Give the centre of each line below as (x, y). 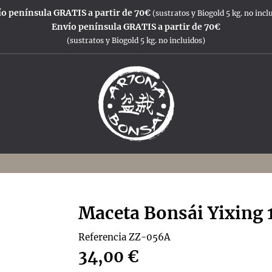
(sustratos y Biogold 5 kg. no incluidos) (136, 40)
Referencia (102, 237)
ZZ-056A (149, 237)
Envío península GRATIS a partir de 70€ (136, 27)
